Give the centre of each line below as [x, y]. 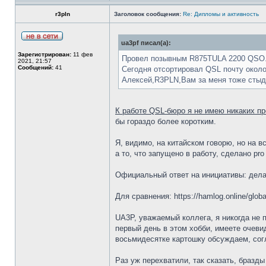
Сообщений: [36, 67]
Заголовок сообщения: [148, 14]
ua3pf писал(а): [146, 43]
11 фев [82, 54]
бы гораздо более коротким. [166, 121]
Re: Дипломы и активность [221, 14]
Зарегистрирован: [45, 54]
